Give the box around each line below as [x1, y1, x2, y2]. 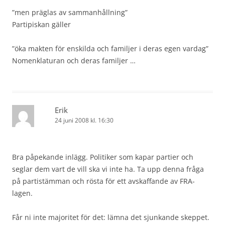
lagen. [12, 188, 33, 198]
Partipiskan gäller [12, 20, 71, 29]
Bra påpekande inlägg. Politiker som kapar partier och [12, 152, 193, 162]
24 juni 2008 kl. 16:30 [55, 116, 114, 125]
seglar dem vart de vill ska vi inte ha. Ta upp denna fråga [12, 164, 204, 174]
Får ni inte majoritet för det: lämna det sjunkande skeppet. [12, 212, 209, 222]
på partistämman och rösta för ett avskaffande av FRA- [12, 176, 195, 186]
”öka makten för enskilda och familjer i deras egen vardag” [12, 44, 208, 53]
